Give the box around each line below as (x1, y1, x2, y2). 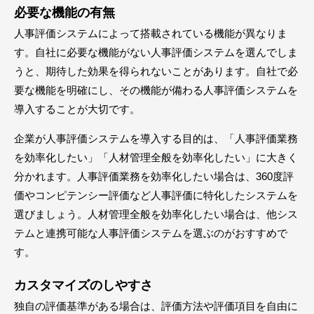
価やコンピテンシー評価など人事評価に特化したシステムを (14, 189, 298, 201)
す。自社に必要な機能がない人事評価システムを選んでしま (14, 46, 298, 58)
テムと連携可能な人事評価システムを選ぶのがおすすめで (14, 226, 287, 239)
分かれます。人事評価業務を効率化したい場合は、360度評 (14, 170, 294, 182)
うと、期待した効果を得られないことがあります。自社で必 (14, 64, 298, 77)
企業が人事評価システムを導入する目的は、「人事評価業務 (14, 132, 298, 144)
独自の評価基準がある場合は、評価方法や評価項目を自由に (14, 299, 298, 312)
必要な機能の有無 (14, 5, 115, 20)
